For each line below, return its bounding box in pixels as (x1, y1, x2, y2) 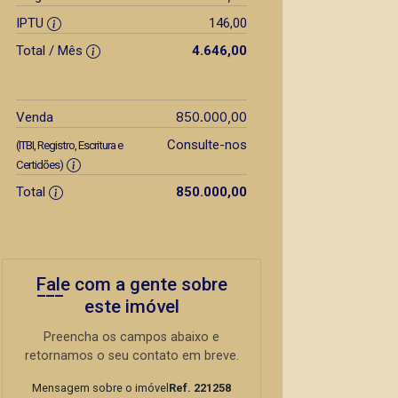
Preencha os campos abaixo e (44, 329, 219, 345)
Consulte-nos (166, 136, 247, 153)
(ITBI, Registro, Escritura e (16, 138, 123, 152)
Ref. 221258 (169, 380, 231, 394)
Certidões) (16, 157, 63, 171)
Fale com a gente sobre (36, 273, 227, 295)
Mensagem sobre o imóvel (32, 380, 169, 394)
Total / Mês (16, 42, 86, 59)
